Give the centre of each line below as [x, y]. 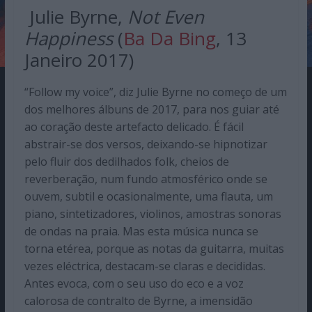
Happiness [71, 39]
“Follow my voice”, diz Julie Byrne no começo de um [155, 92]
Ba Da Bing [169, 39]
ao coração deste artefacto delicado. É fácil [134, 127]
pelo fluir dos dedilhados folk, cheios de [126, 162]
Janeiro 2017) [79, 60]
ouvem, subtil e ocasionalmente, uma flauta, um [148, 197]
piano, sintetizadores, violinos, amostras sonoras [153, 214]
